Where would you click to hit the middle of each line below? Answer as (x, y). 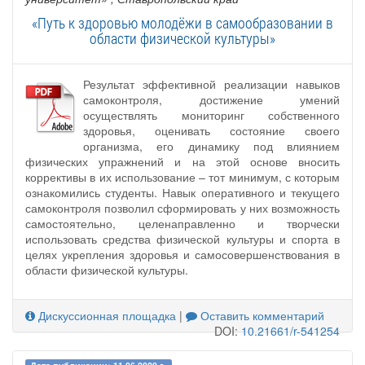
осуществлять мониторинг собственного (211, 115)
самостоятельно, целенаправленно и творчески (182, 224)
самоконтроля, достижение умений (211, 100)
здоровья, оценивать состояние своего (211, 131)
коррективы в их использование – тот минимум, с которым (182, 177)
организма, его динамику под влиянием (211, 146)
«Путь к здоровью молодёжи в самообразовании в (182, 23)
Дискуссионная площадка (106, 316)
